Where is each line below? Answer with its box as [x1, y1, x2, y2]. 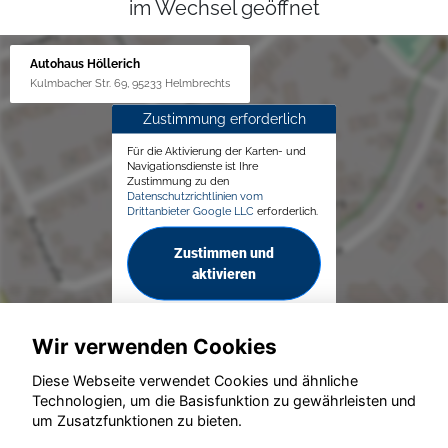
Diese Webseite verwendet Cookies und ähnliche [32, 372, 358, 390]
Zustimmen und [174, 244, 274, 261]
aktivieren [192, 265, 256, 282]
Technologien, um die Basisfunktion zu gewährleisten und [32, 392, 416, 410]
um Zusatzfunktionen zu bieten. [32, 412, 242, 430]
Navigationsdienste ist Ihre [127, 158, 258, 173]
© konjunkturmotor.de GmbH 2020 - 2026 [71, 411, 377, 431]
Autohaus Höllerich [30, 56, 140, 71]
